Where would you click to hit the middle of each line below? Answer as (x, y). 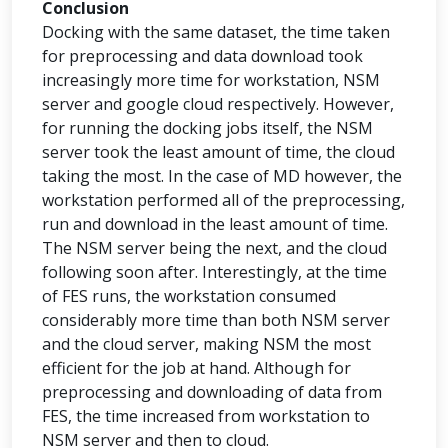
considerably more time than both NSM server (216, 320)
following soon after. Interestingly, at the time (214, 272)
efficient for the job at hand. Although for (196, 368)
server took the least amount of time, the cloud (218, 152)
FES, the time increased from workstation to (206, 416)
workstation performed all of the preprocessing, (223, 200)
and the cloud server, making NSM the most (206, 344)
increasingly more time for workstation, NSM (211, 80)
